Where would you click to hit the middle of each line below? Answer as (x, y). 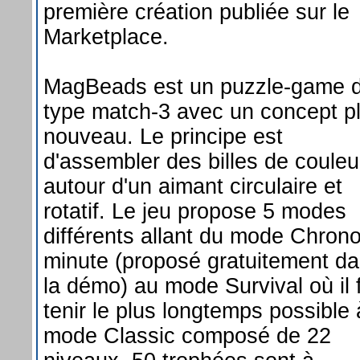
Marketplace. (106, 37)
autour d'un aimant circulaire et (193, 186)
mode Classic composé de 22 (187, 335)
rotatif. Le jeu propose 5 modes (195, 211)
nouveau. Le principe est (163, 136)
